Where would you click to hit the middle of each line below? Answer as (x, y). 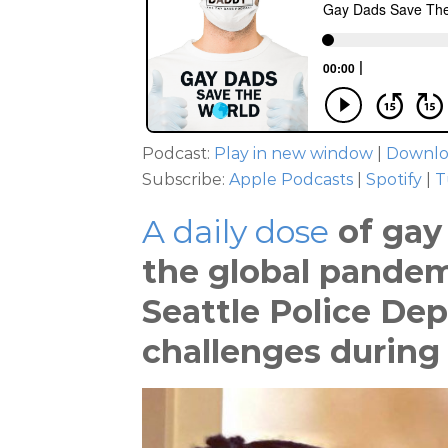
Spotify (394, 180)
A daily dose (235, 232)
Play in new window (293, 154)
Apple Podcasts (291, 180)
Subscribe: (185, 180)
